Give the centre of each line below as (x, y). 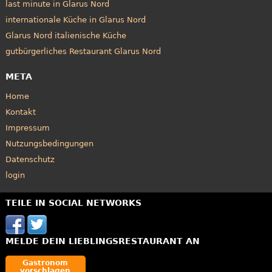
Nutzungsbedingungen (49, 143)
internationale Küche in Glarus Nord (75, 19)
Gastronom (46, 263)
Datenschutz (30, 159)
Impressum (27, 127)
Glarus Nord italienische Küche (66, 35)
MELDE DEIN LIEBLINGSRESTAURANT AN (102, 241)
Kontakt (20, 112)
